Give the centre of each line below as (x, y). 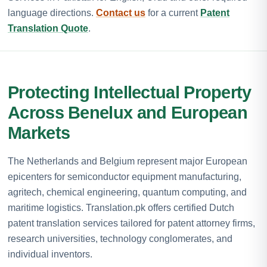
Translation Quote (48, 28)
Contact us (121, 13)
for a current (173, 13)
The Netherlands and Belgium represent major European (128, 161)
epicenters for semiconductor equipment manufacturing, (125, 176)
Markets (39, 133)
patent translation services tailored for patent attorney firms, (131, 223)
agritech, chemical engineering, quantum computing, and (127, 192)
